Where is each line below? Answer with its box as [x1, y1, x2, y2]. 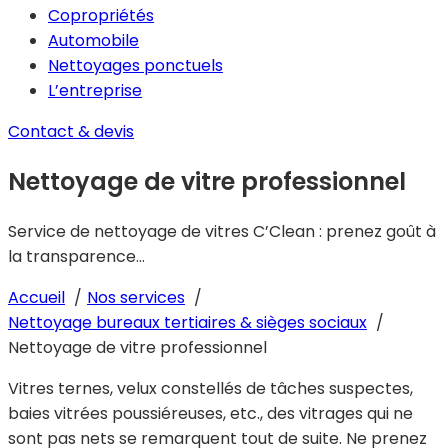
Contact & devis [8, 120, 134, 143]
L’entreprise [48, 79, 142, 102]
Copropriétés [48, 4, 154, 27]
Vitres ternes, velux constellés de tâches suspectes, [8, 376, 413, 400]
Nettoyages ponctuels [48, 54, 223, 77]
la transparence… [8, 244, 145, 268]
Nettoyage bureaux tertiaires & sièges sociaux [8, 310, 367, 334]
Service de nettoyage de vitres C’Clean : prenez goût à [8, 219, 436, 243]
